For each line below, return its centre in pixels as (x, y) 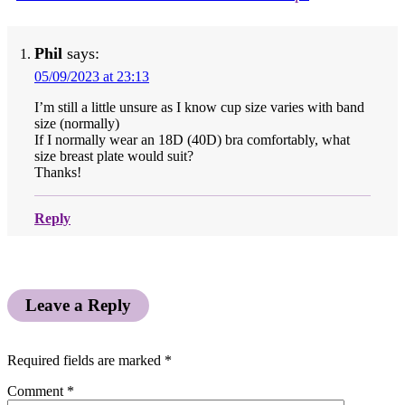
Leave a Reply (78, 305)
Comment (37, 391)
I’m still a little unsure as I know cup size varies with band (199, 107)
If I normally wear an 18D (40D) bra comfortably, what (192, 139)
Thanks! (58, 172)
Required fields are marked (86, 361)
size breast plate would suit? (114, 155)
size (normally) (77, 123)
